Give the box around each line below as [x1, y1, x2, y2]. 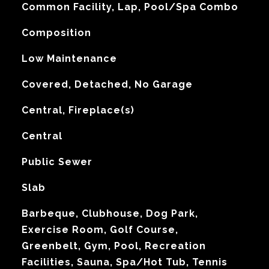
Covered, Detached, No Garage [21, 79, 193, 90]
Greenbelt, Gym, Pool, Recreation [21, 240, 206, 252]
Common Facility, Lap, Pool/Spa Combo [21, 1, 238, 13]
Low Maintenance [21, 53, 117, 64]
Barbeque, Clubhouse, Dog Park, [21, 208, 198, 219]
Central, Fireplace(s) [21, 104, 134, 116]
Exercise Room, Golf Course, [21, 224, 178, 235]
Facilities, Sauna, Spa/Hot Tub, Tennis [21, 256, 228, 268]
